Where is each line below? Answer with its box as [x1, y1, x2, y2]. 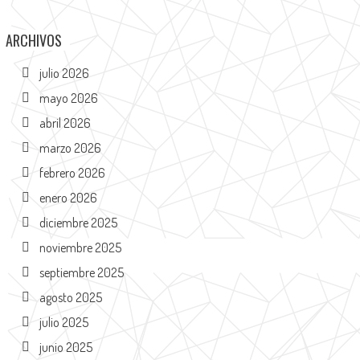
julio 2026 [39, 65, 89, 82]
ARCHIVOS [5, 30, 62, 51]
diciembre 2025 [39, 215, 117, 231]
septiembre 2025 [39, 264, 124, 281]
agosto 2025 [39, 289, 102, 306]
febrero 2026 [39, 165, 105, 182]
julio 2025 [39, 314, 88, 331]
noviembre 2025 [39, 239, 121, 256]
